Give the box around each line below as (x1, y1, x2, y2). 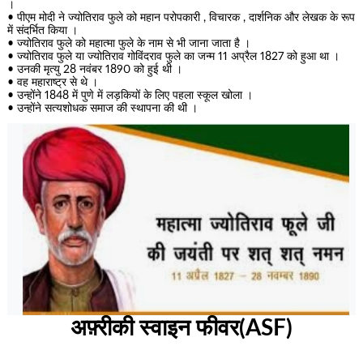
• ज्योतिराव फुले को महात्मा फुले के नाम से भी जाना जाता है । (6, 37, 250, 49)
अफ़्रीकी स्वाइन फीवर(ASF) (70, 317, 293, 340)
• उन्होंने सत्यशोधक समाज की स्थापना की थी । (6, 102, 198, 114)
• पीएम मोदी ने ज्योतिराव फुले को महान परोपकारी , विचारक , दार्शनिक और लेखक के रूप (6, 11, 355, 23)
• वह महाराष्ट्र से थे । (6, 76, 98, 88)
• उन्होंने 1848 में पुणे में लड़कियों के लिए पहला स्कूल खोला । (6, 89, 253, 101)
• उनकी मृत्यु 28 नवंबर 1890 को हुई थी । (6, 63, 182, 75)
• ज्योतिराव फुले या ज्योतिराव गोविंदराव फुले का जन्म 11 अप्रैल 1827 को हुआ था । (6, 50, 340, 62)
